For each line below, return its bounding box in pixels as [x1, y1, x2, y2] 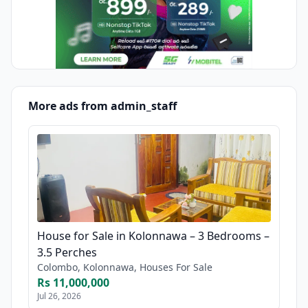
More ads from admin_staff [28, 98, 177, 113]
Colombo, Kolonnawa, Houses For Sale [37, 260, 212, 274]
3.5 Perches [37, 244, 97, 260]
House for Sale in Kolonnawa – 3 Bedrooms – [37, 228, 269, 243]
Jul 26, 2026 [37, 289, 81, 302]
